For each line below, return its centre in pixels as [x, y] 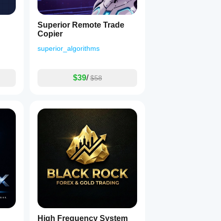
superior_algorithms [69, 48]
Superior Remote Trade [81, 25]
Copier [50, 34]
